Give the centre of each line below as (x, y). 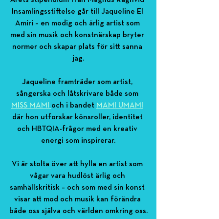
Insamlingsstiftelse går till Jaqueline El (78, 12)
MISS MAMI (31, 106)
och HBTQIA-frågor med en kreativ (78, 129)
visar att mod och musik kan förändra (78, 200)
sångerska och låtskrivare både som (78, 94)
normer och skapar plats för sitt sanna (78, 47)
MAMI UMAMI (120, 106)
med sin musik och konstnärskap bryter (78, 35)
